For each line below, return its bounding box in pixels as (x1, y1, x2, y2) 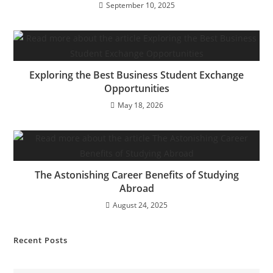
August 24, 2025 (113, 200, 168, 210)
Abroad (119, 182, 154, 195)
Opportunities (104, 82, 169, 95)
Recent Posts (13, 235, 68, 246)
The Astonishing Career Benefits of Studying (34, 168, 239, 182)
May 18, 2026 (117, 100, 163, 110)
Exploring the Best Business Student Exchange (29, 68, 244, 82)
